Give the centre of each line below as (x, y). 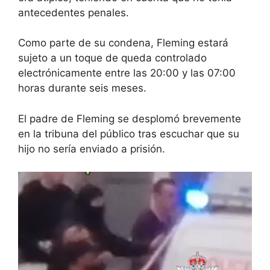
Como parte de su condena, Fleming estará (123, 43)
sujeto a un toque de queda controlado (112, 58)
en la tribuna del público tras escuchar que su (129, 133)
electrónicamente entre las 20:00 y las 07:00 (127, 73)
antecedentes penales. (74, 12)
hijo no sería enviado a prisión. (92, 149)
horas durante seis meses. (82, 88)
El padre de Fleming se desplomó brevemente (130, 118)
